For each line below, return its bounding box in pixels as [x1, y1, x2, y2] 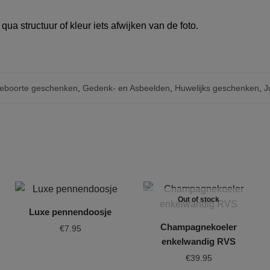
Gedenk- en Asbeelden [83, 83, 170, 93]
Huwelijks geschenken [175, 83, 259, 93]
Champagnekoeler [160, 221, 237, 232]
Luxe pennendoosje [29, 206, 112, 217]
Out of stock [178, 195, 220, 204]
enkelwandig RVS [162, 236, 236, 246]
